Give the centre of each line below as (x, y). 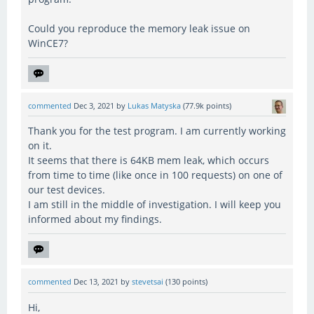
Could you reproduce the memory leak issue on (139, 29)
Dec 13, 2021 (96, 282)
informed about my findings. (95, 219)
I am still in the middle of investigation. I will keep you (155, 205)
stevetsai (148, 282)
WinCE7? (48, 43)
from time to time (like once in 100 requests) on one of (155, 175)
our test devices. (67, 190)
